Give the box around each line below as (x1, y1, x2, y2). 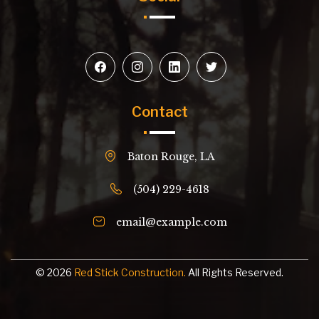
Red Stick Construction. (74, 266, 186, 278)
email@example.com (115, 216, 227, 229)
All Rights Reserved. (186, 266, 283, 278)
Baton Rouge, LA (127, 150, 215, 163)
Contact (131, 103, 188, 120)
